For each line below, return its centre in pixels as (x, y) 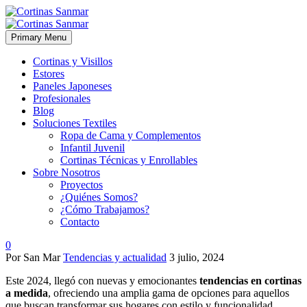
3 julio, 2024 (197, 257)
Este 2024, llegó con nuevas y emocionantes (102, 281)
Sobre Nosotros (66, 172)
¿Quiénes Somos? (99, 197)
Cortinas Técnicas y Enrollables (129, 160)
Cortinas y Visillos (73, 61)
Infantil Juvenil (93, 148)
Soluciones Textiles (75, 123)
